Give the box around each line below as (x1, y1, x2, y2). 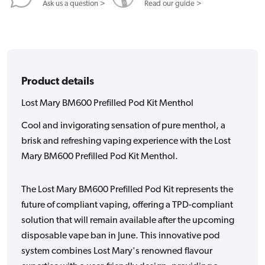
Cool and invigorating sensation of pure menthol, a (21, 121, 225, 131)
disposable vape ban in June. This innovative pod (21, 231, 220, 241)
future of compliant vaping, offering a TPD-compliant (21, 200, 233, 210)
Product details (21, 76, 94, 88)
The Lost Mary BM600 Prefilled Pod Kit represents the (21, 185, 233, 195)
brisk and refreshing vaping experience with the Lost (21, 136, 231, 146)
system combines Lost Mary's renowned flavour (21, 246, 212, 256)
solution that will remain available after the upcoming (21, 215, 234, 225)
